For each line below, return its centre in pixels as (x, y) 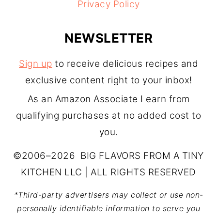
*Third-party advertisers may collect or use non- (108, 195)
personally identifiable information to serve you (108, 209)
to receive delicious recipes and (125, 64)
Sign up (36, 64)
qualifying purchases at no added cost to (108, 116)
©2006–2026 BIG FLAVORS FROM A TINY (108, 156)
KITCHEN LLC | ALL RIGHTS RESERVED (108, 172)
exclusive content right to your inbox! (108, 80)
